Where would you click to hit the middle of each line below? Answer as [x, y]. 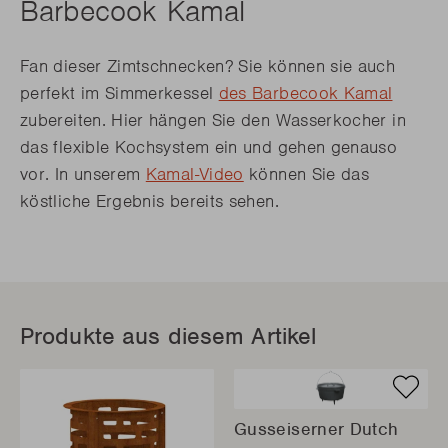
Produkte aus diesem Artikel [168, 336]
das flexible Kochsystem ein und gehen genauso [209, 147]
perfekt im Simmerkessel [119, 93]
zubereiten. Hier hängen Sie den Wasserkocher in [213, 120]
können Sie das [306, 174]
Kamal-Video [194, 174]
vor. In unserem [83, 174]
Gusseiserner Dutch [316, 429]
